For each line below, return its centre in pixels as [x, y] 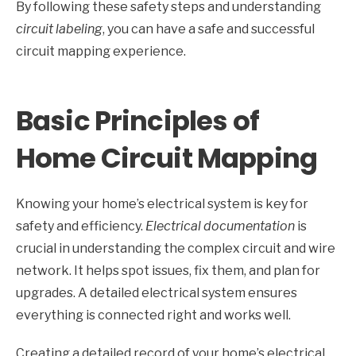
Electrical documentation [220, 226]
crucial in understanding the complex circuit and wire [176, 249]
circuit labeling [59, 29]
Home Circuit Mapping [166, 159]
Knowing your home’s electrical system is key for [162, 204]
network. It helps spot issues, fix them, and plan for [168, 271]
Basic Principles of [137, 121]
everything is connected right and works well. [153, 315]
